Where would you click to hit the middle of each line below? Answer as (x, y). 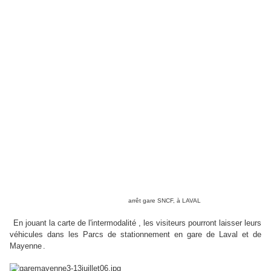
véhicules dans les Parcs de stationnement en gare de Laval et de (135, 235)
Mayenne (26, 246)
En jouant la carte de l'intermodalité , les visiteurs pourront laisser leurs (137, 223)
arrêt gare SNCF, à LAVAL (166, 201)
